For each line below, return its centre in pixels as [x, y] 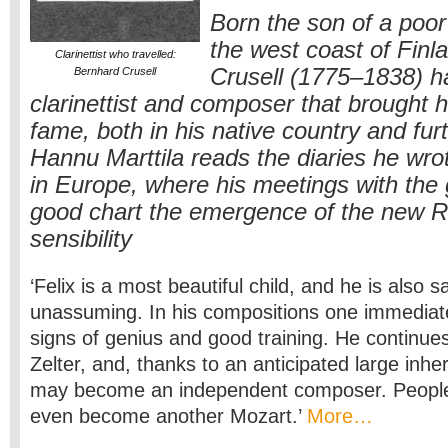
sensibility [81, 239]
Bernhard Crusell [115, 71]
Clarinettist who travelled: [115, 54]
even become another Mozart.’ [168, 416]
